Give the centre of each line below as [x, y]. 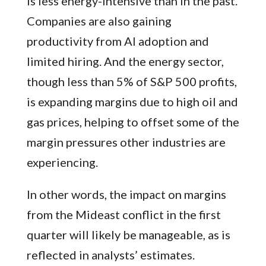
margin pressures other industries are [126, 142]
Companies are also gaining [99, 21]
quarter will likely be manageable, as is [128, 235]
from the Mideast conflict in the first [123, 215]
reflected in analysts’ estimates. [110, 255]
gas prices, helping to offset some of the [133, 122]
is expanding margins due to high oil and [132, 102]
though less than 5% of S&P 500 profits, [132, 82]
